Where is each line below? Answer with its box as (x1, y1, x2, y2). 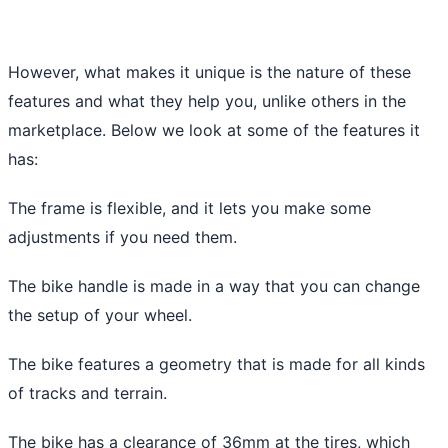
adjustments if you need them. (8, 226, 237, 247)
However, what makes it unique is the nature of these (8, 61, 411, 82)
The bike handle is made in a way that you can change (8, 275, 420, 296)
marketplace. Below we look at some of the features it (8, 119, 420, 140)
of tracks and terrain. (8, 382, 167, 403)
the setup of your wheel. (8, 304, 192, 325)
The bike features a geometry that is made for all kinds (8, 353, 425, 374)
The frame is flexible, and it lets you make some (8, 197, 371, 218)
